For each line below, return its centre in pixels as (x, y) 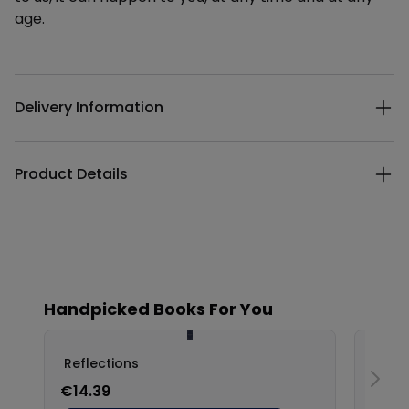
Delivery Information (89, 107)
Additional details (75, 84)
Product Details (71, 174)
